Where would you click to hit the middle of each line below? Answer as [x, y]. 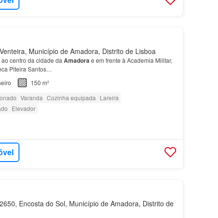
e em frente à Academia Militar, [131, 60]
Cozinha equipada [71, 97]
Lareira [109, 97]
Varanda [31, 97]
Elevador [23, 108]
